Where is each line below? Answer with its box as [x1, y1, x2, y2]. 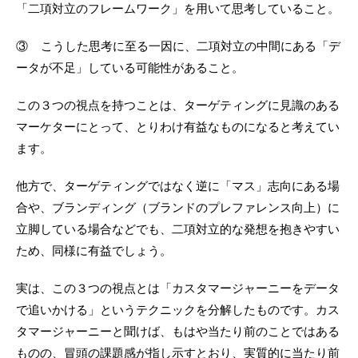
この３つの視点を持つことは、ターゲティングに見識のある [16, 98, 340, 113]
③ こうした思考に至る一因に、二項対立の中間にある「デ [16, 39, 340, 54]
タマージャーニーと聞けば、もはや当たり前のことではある [16, 324, 340, 339]
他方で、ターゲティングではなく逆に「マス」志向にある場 [16, 179, 340, 193]
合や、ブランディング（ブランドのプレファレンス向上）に [16, 201, 340, 215]
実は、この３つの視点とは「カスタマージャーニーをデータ [16, 281, 340, 296]
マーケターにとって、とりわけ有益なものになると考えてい [16, 120, 340, 134]
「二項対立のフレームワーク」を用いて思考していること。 [16, 2, 340, 16]
